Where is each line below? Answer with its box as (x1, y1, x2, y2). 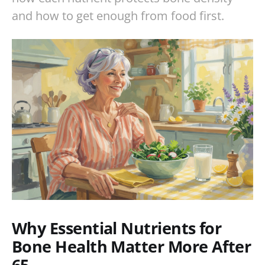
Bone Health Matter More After (12, 235, 251, 257)
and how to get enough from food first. (12, 8, 224, 24)
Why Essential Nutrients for (12, 217, 222, 239)
